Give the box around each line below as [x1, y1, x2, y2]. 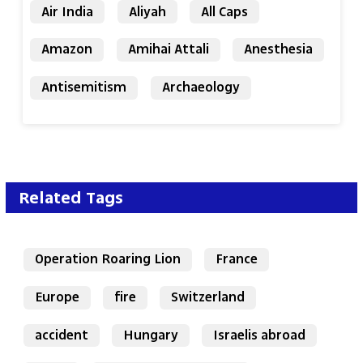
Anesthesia [244, 40, 314, 60]
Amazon [41, 40, 93, 60]
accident [34, 326, 88, 346]
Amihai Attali [127, 40, 209, 60]
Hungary [123, 326, 179, 346]
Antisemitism [41, 78, 127, 98]
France [216, 250, 258, 270]
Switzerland [171, 288, 246, 308]
